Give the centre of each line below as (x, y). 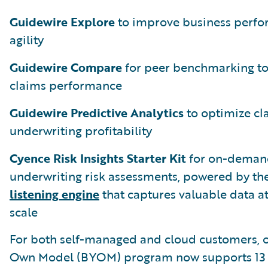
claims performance (66, 85)
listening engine (54, 194)
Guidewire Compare (66, 67)
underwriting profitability (81, 130)
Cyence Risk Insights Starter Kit (98, 158)
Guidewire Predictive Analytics (97, 112)
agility (27, 39)
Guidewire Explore (62, 21)
